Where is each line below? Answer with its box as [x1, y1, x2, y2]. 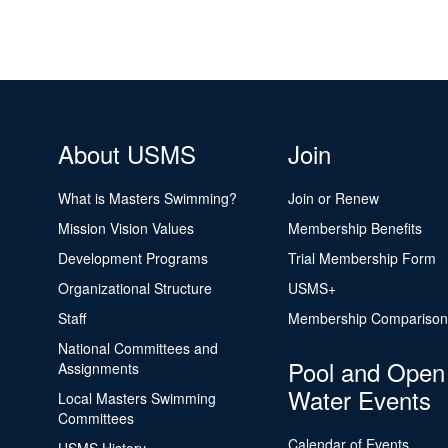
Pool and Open [287, 354, 445, 389]
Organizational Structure [57, 278, 212, 298]
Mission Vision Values [57, 218, 194, 238]
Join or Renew [287, 188, 379, 208]
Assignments [57, 358, 139, 378]
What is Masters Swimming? [57, 188, 237, 208]
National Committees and [57, 338, 218, 358]
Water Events [287, 382, 431, 417]
